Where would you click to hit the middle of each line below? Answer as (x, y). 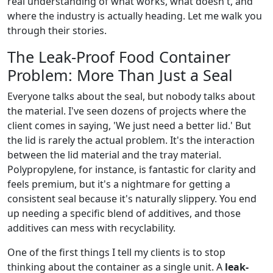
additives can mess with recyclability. (91, 228)
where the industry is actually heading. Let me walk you (135, 16)
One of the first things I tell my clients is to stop (116, 252)
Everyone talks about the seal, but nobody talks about (131, 96)
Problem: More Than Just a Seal (120, 75)
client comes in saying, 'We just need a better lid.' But (129, 126)
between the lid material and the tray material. (114, 155)
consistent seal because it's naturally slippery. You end (132, 199)
